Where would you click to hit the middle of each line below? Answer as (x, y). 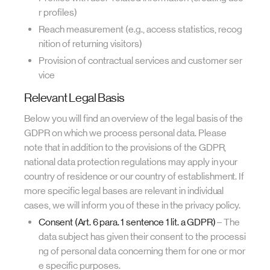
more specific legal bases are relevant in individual (124, 191)
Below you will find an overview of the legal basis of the (134, 118)
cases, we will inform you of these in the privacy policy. (133, 205)
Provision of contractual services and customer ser (140, 61)
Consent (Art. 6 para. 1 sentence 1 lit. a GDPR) (127, 222)
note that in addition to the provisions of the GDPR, (125, 147)
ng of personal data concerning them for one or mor (142, 251)
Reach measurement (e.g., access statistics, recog (140, 29)
